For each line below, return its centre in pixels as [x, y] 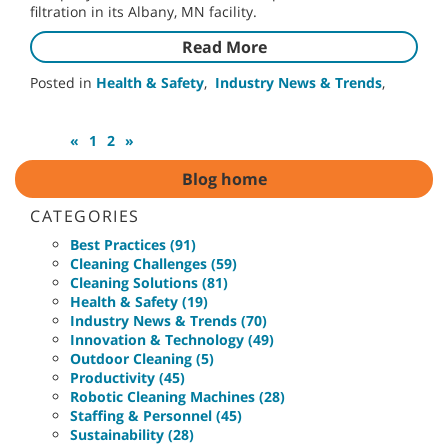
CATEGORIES [85, 216]
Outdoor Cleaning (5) [142, 359]
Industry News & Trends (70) [168, 321]
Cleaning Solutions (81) [149, 283]
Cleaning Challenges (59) [153, 264]
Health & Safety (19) [139, 302]
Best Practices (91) [133, 245]
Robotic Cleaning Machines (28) [177, 397]
